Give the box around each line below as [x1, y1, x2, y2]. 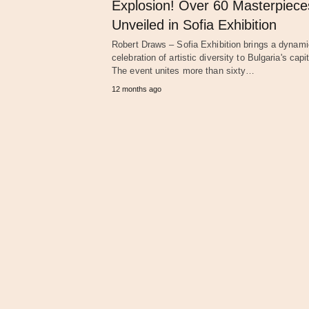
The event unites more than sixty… [112, 65, 255, 76]
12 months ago [112, 84, 161, 93]
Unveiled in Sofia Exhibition [112, 17, 277, 32]
